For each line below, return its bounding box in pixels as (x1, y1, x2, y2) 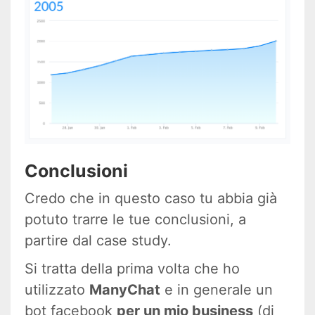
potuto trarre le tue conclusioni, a (25, 211, 246, 229)
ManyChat (89, 281, 160, 299)
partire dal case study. (25, 232, 172, 250)
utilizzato (25, 281, 89, 299)
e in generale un (160, 281, 273, 299)
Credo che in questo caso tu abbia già (25, 190, 277, 207)
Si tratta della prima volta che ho (25, 260, 240, 278)
